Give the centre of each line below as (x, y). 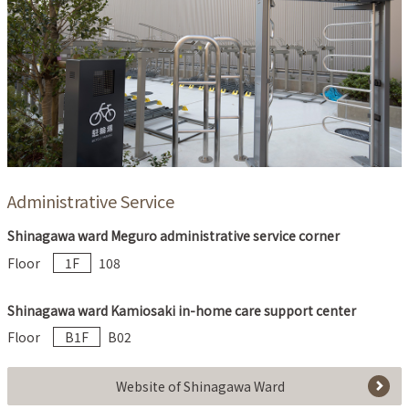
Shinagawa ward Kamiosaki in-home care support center (182, 310)
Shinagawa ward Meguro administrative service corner (173, 236)
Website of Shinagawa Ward (200, 387)
